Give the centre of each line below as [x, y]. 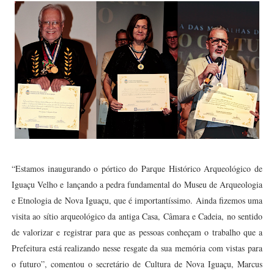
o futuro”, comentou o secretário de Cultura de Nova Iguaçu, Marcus [137, 264]
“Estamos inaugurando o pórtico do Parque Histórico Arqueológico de [137, 168]
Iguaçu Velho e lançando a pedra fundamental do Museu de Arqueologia [137, 184]
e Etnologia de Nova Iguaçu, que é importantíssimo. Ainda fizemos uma [137, 200]
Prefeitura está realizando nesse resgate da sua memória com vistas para [137, 248]
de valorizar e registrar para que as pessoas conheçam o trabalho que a [137, 232]
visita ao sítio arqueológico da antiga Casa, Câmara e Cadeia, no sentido [137, 216]
